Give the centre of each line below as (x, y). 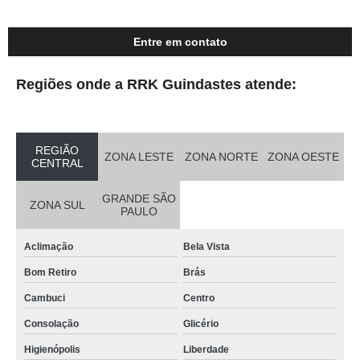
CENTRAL (57, 164)
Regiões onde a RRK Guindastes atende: (156, 85)
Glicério (200, 324)
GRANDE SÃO (139, 199)
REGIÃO (57, 151)
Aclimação (49, 247)
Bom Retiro (50, 273)
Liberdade (206, 350)
